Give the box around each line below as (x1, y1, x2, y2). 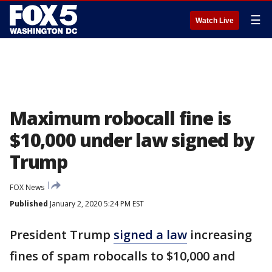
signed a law (114, 226, 187, 243)
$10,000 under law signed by (10, 127, 254, 152)
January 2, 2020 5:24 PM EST (48, 199, 144, 209)
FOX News (10, 182, 44, 192)
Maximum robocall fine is (10, 106, 231, 131)
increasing (187, 226, 252, 243)
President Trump (10, 226, 114, 243)
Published (10, 199, 48, 209)
